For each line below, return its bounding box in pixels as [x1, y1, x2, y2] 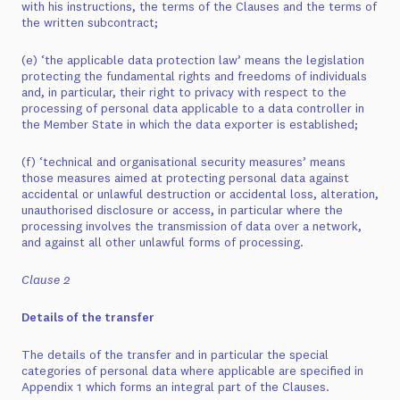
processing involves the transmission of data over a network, [21, 218, 362, 234]
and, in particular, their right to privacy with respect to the [21, 84, 346, 100]
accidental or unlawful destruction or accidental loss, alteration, [21, 186, 379, 202]
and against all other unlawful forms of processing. [21, 234, 304, 250]
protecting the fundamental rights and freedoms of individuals [21, 68, 367, 84]
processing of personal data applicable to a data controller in [21, 100, 364, 116]
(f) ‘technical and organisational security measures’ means [21, 154, 346, 170]
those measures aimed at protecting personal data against [21, 170, 349, 186]
